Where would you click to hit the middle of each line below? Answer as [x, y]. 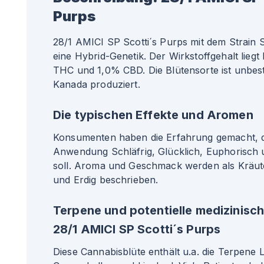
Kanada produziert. [97, 84]
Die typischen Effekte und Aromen [153, 115]
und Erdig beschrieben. [106, 180]
